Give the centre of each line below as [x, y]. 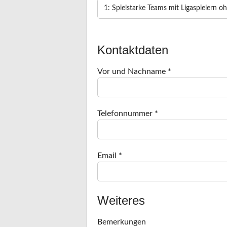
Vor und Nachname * [134, 71]
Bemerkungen [122, 222]
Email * [110, 155]
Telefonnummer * [128, 113]
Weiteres [121, 200]
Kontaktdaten [133, 50]
